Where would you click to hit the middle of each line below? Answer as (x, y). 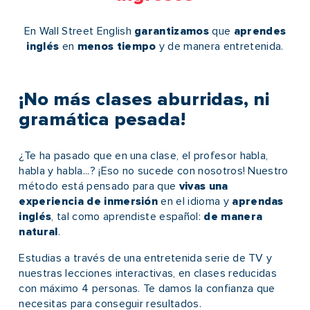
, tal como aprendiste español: (128, 217)
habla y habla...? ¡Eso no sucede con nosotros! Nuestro (154, 171)
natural (38, 232)
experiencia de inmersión (89, 202)
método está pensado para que (99, 186)
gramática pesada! (102, 120)
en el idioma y (195, 202)
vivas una (203, 186)
